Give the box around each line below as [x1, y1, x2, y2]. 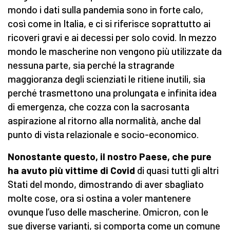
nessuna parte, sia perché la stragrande [8, 59, 175, 71]
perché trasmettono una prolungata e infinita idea [8, 87, 217, 99]
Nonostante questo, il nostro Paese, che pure [8, 150, 212, 163]
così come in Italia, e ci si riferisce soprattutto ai [8, 17, 210, 30]
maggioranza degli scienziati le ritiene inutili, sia [8, 73, 205, 85]
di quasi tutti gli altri [135, 164, 219, 177]
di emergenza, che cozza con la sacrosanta [8, 101, 189, 113]
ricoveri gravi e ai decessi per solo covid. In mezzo [8, 31, 217, 44]
